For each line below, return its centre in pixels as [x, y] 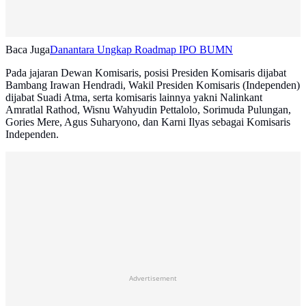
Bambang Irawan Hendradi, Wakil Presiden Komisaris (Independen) [153, 85]
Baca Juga [28, 50]
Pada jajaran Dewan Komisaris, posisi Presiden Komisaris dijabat [146, 73]
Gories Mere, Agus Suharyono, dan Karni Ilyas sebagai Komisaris [148, 122]
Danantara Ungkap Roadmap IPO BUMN [141, 50]
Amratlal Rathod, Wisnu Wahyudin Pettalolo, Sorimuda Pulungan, [148, 110]
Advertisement [153, 278]
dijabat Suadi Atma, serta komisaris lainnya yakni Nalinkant [134, 98]
